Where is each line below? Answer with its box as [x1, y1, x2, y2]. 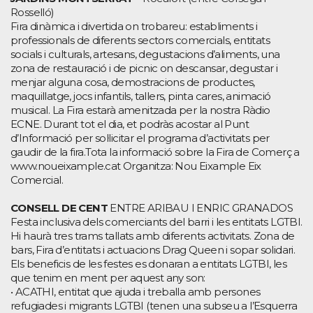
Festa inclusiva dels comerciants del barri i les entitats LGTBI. [10, 214, 303, 228]
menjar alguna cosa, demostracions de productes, [10, 75, 255, 89]
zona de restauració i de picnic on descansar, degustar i [10, 61, 278, 75]
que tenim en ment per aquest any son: [10, 270, 205, 284]
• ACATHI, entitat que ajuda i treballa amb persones [10, 284, 261, 298]
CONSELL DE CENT [10, 201, 108, 214]
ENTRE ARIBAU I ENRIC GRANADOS [108, 201, 293, 214]
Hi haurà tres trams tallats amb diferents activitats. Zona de [10, 228, 295, 242]
